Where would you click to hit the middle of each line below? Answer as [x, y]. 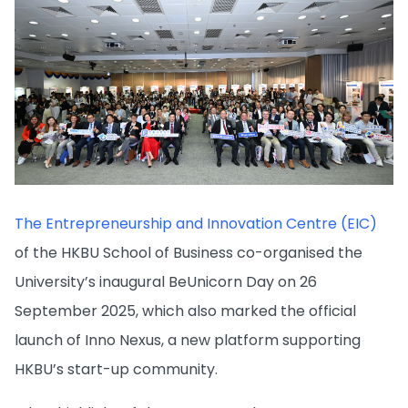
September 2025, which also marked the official [185, 311]
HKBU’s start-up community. [116, 370]
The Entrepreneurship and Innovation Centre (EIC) [196, 224]
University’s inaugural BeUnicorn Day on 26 [166, 282]
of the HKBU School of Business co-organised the [189, 253]
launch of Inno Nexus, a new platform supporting [188, 341]
